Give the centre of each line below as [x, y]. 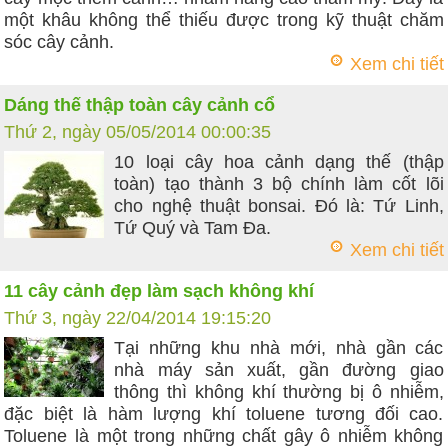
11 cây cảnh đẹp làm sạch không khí [159, 291]
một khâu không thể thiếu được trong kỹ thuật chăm [224, 20]
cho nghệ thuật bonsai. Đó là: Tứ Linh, [279, 206]
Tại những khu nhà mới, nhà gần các [279, 348]
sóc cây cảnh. [59, 42]
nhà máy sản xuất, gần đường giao [279, 370]
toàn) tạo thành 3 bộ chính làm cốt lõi [279, 184]
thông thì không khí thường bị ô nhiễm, [279, 392]
